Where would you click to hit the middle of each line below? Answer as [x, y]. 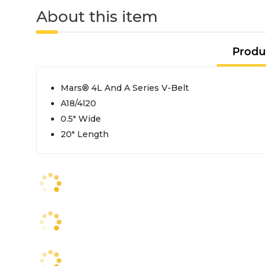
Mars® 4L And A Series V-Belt [125, 88]
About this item [97, 16]
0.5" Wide [81, 118]
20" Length [85, 134]
